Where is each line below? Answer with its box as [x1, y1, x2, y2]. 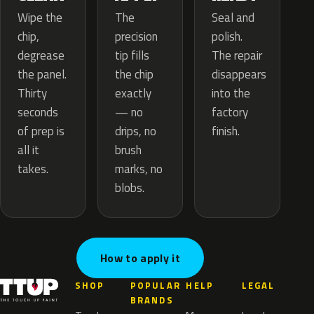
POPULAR [130, 278, 181, 293]
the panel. [18, 65, 67, 84]
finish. [212, 122, 240, 141]
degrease [18, 46, 64, 65]
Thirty [18, 84, 47, 103]
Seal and [212, 8, 255, 27]
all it [18, 141, 39, 160]
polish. [212, 27, 243, 46]
